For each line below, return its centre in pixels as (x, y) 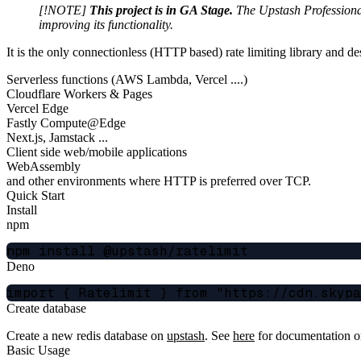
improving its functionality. (106, 24)
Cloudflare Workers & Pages (79, 93)
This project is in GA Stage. (161, 10)
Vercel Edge (37, 108)
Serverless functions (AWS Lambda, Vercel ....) (127, 79)
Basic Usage (38, 350)
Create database (46, 308)
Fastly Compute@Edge (66, 122)
